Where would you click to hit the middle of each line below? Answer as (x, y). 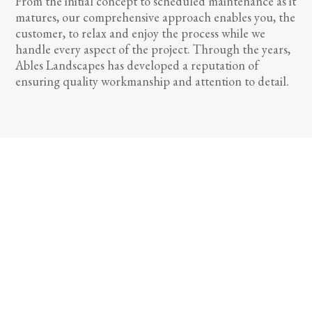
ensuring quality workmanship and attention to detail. (153, 81)
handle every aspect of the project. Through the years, (153, 49)
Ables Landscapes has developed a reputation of (137, 65)
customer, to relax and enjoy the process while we (141, 33)
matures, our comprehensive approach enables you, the (156, 17)
